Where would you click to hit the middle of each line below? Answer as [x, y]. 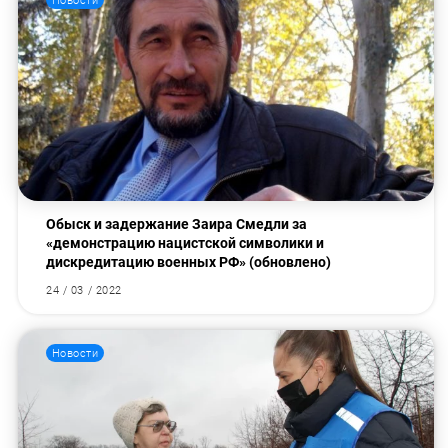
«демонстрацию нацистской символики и [185, 243]
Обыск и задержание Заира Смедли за [177, 224]
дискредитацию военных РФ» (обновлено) [189, 262]
